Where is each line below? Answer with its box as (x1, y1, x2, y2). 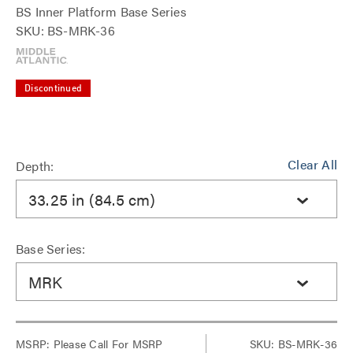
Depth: (16, 157, 54, 175)
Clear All (288, 155, 337, 173)
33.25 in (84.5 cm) (28, 187, 156, 210)
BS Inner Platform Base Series (16, 2, 187, 20)
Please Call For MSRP (50, 336, 163, 351)
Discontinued (24, 84, 82, 94)
